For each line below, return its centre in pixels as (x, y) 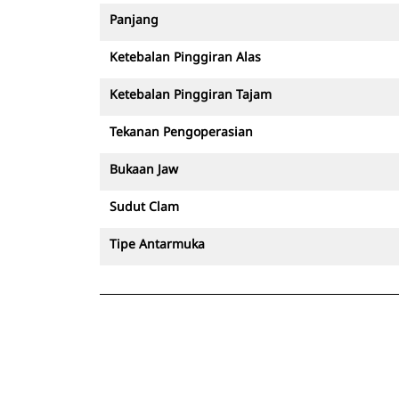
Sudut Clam (144, 206)
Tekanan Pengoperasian (181, 131)
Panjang (134, 19)
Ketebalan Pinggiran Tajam (191, 94)
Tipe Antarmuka (157, 244)
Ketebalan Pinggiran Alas (185, 57)
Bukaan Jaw (144, 169)
